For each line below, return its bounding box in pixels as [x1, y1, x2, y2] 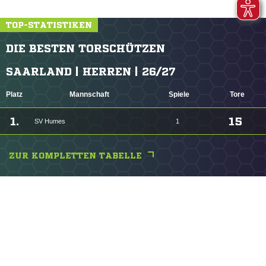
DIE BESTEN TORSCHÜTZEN [6, 43, 165, 53]
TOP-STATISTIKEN [6, 21, 92, 29]
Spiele [168, 90, 189, 99]
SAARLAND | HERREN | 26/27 [6, 66, 176, 77]
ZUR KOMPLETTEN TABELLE [9, 151, 142, 160]
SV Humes [34, 118, 65, 125]
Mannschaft [69, 90, 109, 99]
